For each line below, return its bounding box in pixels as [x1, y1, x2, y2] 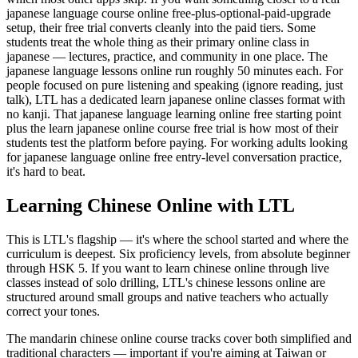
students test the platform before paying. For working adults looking [6, 135, 348, 149]
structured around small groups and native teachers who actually [6, 289, 328, 304]
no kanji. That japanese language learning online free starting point [6, 106, 341, 121]
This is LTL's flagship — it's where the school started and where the [6, 232, 348, 246]
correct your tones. [6, 304, 100, 318]
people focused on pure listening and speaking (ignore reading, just [6, 78, 343, 92]
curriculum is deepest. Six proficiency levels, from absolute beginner [6, 246, 350, 261]
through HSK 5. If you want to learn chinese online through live [6, 261, 329, 275]
